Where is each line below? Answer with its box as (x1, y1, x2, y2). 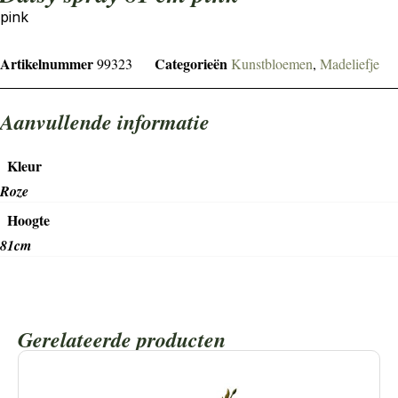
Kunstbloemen (231, 53, 313, 73)
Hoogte (7, 209, 50, 230)
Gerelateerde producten (18, 323, 226, 354)
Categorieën (155, 52, 227, 74)
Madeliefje (320, 53, 379, 73)
